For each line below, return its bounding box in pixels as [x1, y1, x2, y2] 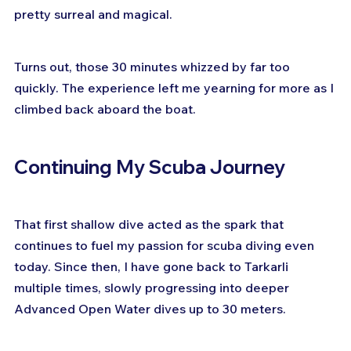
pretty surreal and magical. [14, 5, 172, 22]
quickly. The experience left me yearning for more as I [14, 79, 337, 96]
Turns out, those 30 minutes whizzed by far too [14, 58, 293, 74]
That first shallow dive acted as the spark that [14, 215, 287, 232]
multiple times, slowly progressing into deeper [14, 279, 292, 295]
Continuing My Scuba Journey [14, 154, 285, 179]
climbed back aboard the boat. [14, 100, 196, 117]
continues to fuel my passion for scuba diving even [14, 237, 317, 253]
